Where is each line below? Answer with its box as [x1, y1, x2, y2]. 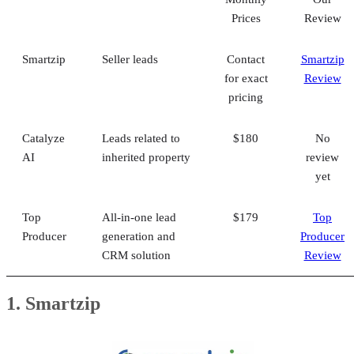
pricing [228, 90, 263, 104]
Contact [227, 52, 265, 66]
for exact [224, 71, 268, 85]
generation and [102, 229, 175, 243]
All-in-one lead [102, 210, 176, 224]
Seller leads [102, 52, 158, 66]
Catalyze [22, 131, 65, 145]
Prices [231, 11, 261, 24]
